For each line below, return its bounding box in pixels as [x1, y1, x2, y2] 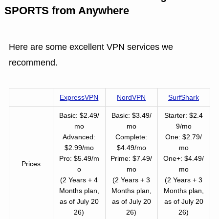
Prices [21, 159, 41, 168]
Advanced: [63, 132, 96, 141]
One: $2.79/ [165, 132, 202, 141]
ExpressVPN [60, 93, 99, 101]
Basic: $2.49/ [59, 111, 99, 119]
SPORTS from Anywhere [4, 4, 129, 17]
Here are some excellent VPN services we [8, 42, 173, 52]
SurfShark [168, 93, 199, 101]
